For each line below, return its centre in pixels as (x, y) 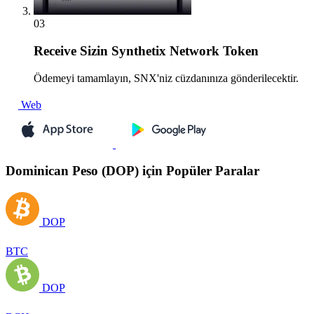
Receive (55, 51)
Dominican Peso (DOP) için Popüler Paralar (132, 171)
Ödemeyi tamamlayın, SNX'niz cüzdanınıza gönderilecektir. (166, 78)
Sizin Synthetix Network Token (168, 51)
